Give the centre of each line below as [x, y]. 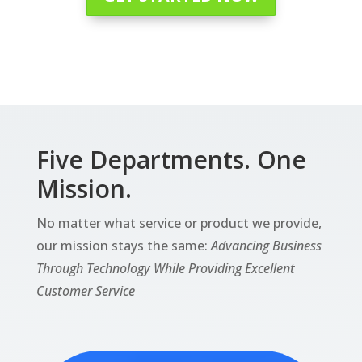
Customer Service [85, 291]
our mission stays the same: [123, 246]
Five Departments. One [171, 160]
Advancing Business [266, 246]
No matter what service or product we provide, [179, 223]
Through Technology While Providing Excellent [165, 268]
